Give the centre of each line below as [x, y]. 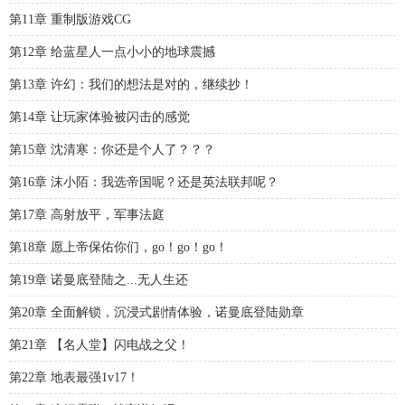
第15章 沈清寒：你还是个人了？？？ [112, 150]
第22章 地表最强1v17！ [74, 377]
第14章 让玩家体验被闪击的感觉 [99, 117]
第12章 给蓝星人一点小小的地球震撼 [112, 52]
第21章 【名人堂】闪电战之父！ [99, 345]
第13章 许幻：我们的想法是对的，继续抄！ [131, 85]
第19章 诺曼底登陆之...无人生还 [99, 280]
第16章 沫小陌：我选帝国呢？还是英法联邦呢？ [144, 182]
